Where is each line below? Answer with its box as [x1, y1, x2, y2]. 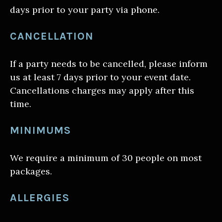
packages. [10, 166, 52, 177]
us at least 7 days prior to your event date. [10, 71, 191, 83]
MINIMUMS [10, 124, 71, 137]
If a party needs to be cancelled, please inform [10, 58, 208, 70]
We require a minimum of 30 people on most [10, 152, 202, 164]
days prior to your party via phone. [10, 4, 160, 16]
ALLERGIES [10, 191, 69, 204]
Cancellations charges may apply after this [10, 85, 194, 97]
